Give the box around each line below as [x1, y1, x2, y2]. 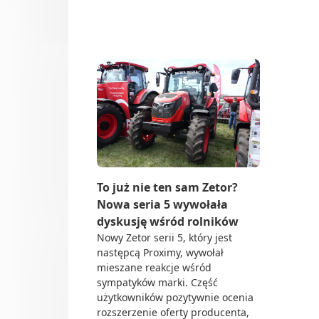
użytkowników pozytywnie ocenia [97, 291, 253, 305]
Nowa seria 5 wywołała [97, 197, 228, 213]
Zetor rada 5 [114, 25, 244, 55]
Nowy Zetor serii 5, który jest [97, 231, 232, 245]
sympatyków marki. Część [97, 276, 218, 290]
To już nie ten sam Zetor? [97, 179, 238, 196]
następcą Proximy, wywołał [97, 246, 224, 260]
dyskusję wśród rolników [97, 214, 239, 230]
